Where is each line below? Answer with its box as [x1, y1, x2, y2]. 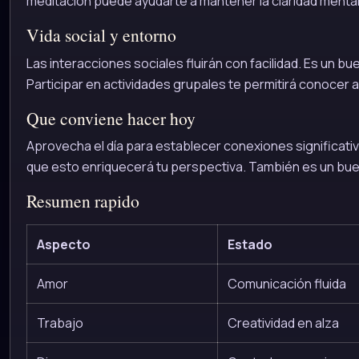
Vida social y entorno [26, 23, 176, 47]
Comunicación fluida [228, 274, 346, 292]
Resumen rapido [26, 189, 139, 213]
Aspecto [37, 235, 91, 253]
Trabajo [37, 313, 83, 332]
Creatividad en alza [228, 313, 339, 332]
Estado [228, 235, 272, 253]
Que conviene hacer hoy [26, 106, 196, 130]
